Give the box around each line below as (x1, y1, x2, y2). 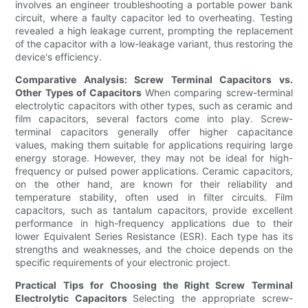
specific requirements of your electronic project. (15, 256, 231, 269)
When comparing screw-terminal (144, 87, 293, 99)
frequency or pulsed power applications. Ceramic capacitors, (15, 165, 293, 177)
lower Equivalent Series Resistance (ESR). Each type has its (15, 230, 293, 243)
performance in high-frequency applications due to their (15, 217, 293, 230)
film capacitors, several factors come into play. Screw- (15, 113, 293, 125)
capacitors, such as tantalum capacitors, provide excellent (15, 204, 293, 217)
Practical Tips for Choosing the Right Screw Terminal (15, 279, 293, 291)
